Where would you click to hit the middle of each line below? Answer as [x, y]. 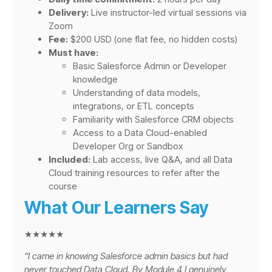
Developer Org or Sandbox [128, 146]
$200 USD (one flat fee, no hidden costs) [153, 39]
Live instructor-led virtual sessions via [168, 12]
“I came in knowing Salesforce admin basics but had [126, 256]
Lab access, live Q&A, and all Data [161, 159]
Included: [70, 159]
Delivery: [69, 12]
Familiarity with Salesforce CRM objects [153, 119]
